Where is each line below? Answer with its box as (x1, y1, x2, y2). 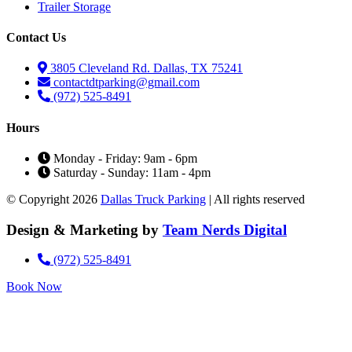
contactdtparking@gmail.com (53, 75, 200, 90)
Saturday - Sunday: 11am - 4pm (53, 165, 211, 179)
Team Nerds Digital (163, 221, 287, 238)
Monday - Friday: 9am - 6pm (53, 151, 197, 165)
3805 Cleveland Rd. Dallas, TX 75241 (50, 61, 243, 75)
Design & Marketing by (6, 221, 163, 238)
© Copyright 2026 (6, 192, 101, 206)
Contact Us (6, 31, 66, 45)
